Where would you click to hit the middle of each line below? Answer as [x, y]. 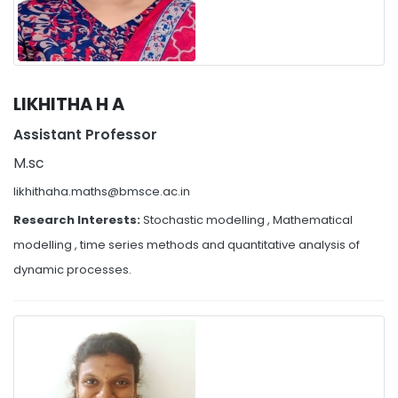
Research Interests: [78, 220]
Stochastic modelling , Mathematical [248, 220]
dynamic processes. [72, 270]
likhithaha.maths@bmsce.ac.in [102, 192]
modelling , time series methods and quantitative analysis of [187, 245]
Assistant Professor [85, 135]
